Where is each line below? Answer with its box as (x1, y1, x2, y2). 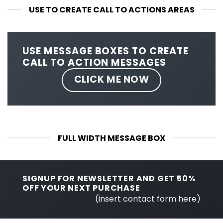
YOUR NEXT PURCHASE (39, 182, 140, 194)
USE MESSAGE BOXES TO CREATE (22, 44, 189, 58)
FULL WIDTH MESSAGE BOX (58, 132, 165, 144)
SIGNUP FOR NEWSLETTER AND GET (22, 172, 177, 184)
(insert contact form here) (95, 193, 201, 205)
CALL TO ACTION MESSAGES (22, 55, 167, 69)
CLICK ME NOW (74, 72, 149, 86)
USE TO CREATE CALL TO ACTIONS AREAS (28, 3, 195, 15)
